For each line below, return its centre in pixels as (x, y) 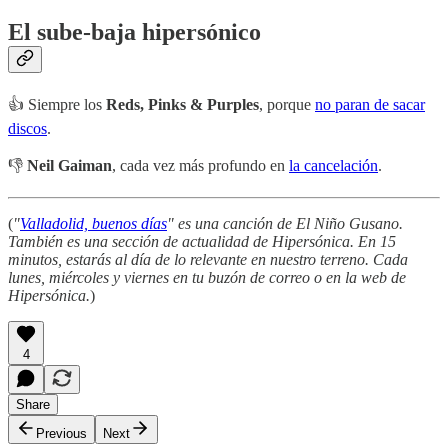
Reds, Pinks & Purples (182, 105)
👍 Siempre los (57, 105)
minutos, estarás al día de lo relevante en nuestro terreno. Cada (208, 260)
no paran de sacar (370, 105)
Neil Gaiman (69, 166)
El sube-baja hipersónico (134, 32)
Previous (61, 434)
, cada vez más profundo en (200, 166)
